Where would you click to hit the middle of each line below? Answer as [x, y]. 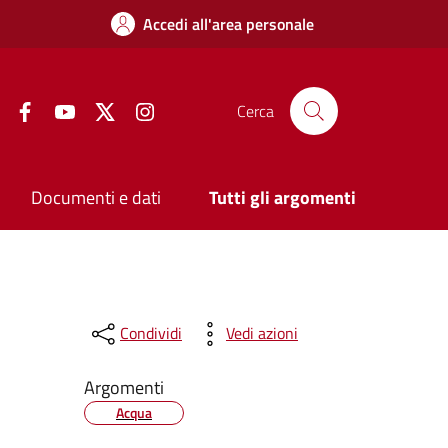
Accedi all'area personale [228, 24]
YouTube [101, 108]
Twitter [139, 108]
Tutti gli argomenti [282, 198]
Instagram [189, 108]
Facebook [66, 108]
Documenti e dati [96, 198]
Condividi [150, 333]
